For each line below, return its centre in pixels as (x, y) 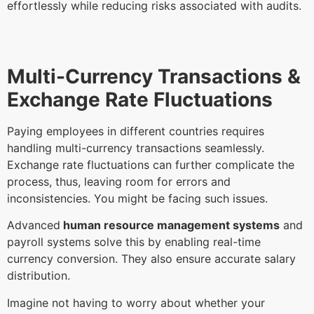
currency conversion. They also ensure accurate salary (151, 259)
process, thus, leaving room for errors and (119, 181)
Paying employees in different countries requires (136, 131)
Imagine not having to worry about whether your (136, 302)
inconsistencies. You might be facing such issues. (139, 198)
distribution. (40, 276)
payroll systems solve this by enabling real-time (134, 242)
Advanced (34, 225)
